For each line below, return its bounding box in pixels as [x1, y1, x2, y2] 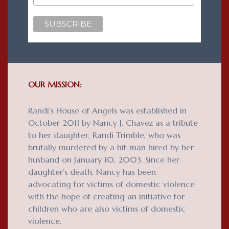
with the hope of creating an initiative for [28, 191, 185, 201]
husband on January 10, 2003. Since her [28, 154, 179, 165]
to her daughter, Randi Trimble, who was [28, 129, 180, 140]
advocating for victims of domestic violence [28, 178, 195, 189]
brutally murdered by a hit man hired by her [28, 142, 194, 152]
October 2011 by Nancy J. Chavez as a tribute [28, 117, 198, 128]
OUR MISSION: [28, 79, 82, 89]
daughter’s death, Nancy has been [28, 166, 156, 177]
